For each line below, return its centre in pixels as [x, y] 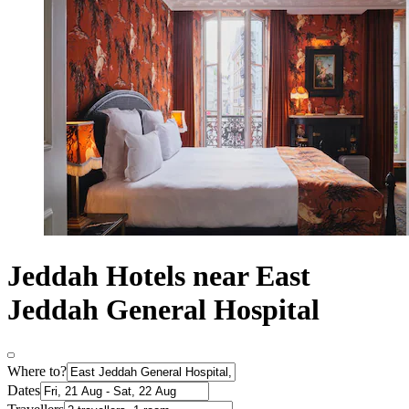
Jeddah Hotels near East [159, 275]
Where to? [37, 372]
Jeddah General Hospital [163, 309]
